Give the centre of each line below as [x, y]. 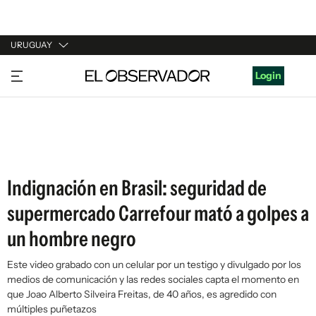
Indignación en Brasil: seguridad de [137, 188]
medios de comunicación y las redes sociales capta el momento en [153, 279]
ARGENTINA [39, 98]
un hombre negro [72, 239]
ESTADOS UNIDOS [54, 152]
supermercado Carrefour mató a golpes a [158, 213]
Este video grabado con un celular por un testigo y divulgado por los [154, 265]
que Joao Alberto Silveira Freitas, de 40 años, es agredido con [142, 294]
